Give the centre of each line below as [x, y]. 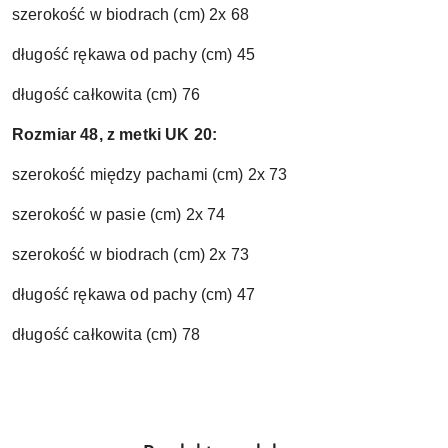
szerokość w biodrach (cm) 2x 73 [130, 254]
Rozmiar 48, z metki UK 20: [115, 134]
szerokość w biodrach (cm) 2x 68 [130, 14]
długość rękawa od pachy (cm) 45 [133, 54]
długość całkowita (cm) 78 [106, 334]
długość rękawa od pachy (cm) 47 [133, 294]
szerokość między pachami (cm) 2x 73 [150, 174]
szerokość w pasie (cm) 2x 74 [119, 214]
